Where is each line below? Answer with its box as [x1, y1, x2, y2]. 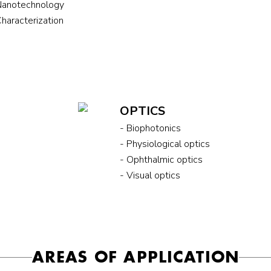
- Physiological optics [120, 137, 211, 151]
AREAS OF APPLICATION [32, 246, 239, 267]
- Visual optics [120, 168, 181, 182]
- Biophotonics [120, 121, 181, 135]
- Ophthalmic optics [120, 152, 203, 166]
